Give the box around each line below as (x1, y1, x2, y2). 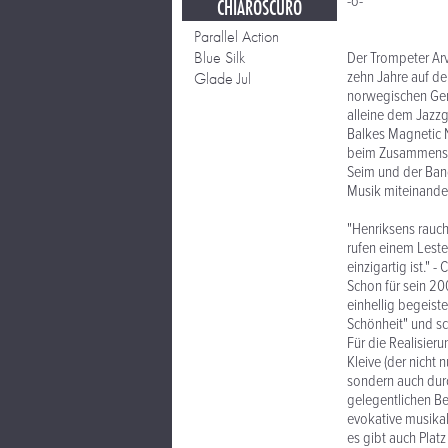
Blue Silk (194, 47, 245, 68)
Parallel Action (194, 26, 279, 47)
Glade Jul (194, 68, 251, 89)
